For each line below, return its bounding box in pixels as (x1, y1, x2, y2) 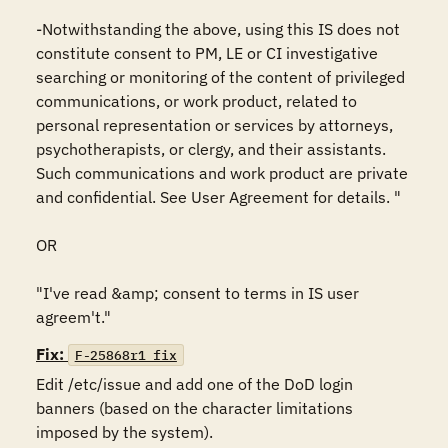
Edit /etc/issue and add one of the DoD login (36, 374, 353, 394)
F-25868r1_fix (74, 346, 177, 364)
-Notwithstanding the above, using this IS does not (36, 19, 400, 39)
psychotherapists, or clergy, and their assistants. (36, 139, 386, 159)
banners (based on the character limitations (36, 398, 353, 418)
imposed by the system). (36, 422, 213, 442)
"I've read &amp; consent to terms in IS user (36, 283, 359, 303)
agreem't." (36, 307, 111, 327)
